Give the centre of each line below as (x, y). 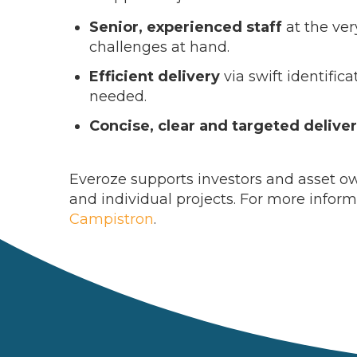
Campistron (112, 219)
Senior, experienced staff (186, 27)
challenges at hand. (159, 47)
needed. (118, 96)
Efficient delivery (155, 76)
